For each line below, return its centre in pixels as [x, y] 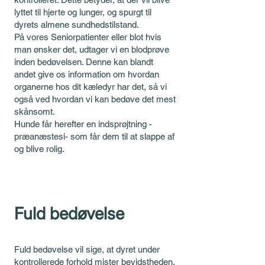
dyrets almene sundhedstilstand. [77, 25]
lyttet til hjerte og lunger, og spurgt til [83, 12]
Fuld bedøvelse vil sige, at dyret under [87, 249]
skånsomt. [36, 112]
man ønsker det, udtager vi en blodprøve [92, 49]
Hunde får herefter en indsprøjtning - [83, 124]
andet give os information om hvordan [87, 74]
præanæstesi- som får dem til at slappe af [94, 136]
